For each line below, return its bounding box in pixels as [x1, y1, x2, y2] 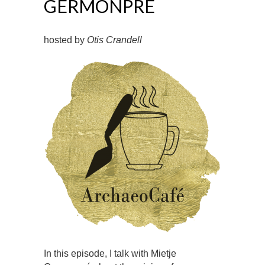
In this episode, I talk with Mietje [44, 248, 176, 258]
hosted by [44, 35, 87, 45]
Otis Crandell [87, 35, 142, 45]
